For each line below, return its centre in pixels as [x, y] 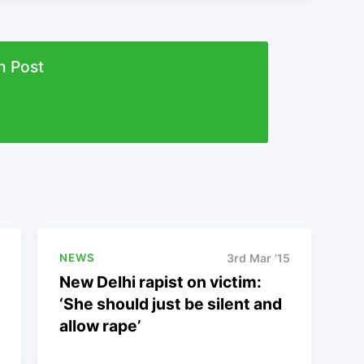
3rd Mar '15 [258, 258]
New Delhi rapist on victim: [160, 282]
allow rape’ [100, 325]
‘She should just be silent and [170, 303]
